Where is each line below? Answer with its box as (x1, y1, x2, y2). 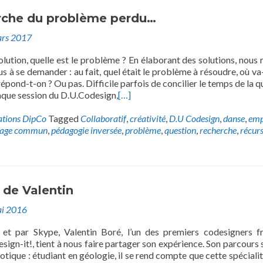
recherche (200, 124, 237, 136)
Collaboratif (80, 113, 126, 124)
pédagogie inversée (51, 124, 122, 136)
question (164, 124, 196, 136)
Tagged (48, 113, 80, 124)
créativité (130, 113, 166, 124)
